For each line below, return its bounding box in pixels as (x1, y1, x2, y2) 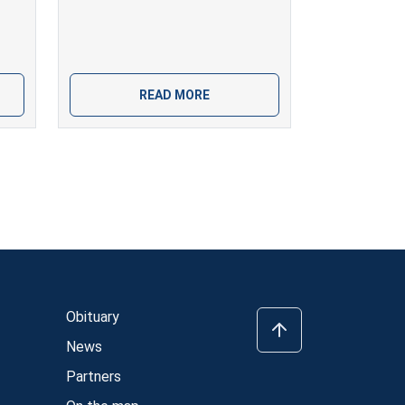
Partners (66, 367, 121, 385)
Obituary (66, 307, 119, 325)
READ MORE (139, 87, 210, 102)
